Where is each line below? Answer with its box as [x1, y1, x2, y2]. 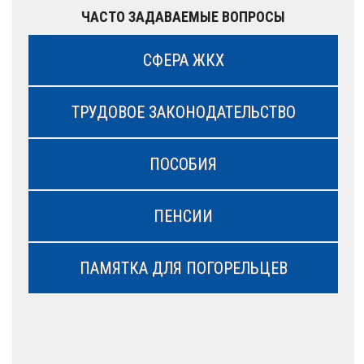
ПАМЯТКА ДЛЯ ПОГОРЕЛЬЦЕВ [79, 258, 288, 278]
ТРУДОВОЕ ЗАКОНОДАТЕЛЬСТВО [71, 102, 296, 122]
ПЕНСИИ [154, 206, 213, 226]
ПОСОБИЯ [149, 154, 217, 174]
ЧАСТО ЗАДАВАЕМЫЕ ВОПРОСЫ [81, 8, 285, 25]
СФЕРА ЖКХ [142, 50, 224, 70]
